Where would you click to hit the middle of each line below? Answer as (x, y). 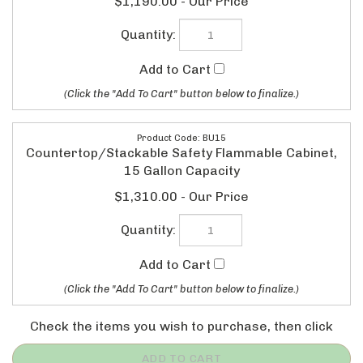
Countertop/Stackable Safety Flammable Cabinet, (181, 137)
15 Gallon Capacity (181, 155)
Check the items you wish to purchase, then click (181, 302)
